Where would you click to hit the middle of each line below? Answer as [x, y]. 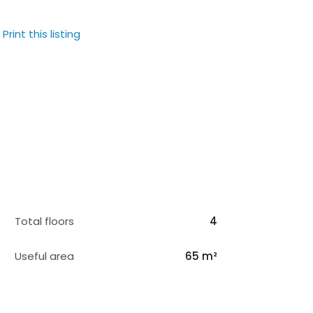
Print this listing [42, 34]
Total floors [44, 221]
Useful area [44, 256]
